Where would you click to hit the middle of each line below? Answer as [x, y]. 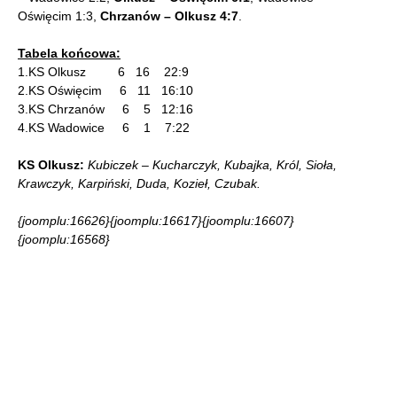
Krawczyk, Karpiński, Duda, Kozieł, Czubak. [139, 183]
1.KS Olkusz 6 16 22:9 [103, 72]
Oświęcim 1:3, [59, 16]
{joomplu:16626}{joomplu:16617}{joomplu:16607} [156, 221]
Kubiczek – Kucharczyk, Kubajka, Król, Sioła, [212, 165]
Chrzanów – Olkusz [158, 16]
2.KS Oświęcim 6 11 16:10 [105, 90]
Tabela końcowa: [69, 53]
